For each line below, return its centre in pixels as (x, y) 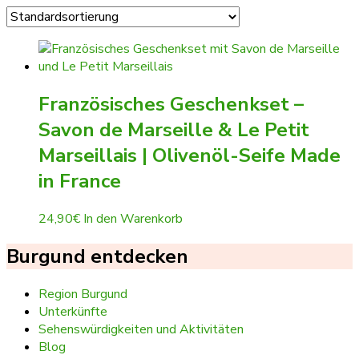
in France (80, 181)
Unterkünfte (73, 311)
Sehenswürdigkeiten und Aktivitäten (141, 329)
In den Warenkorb (133, 218)
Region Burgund (83, 294)
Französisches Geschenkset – (171, 104)
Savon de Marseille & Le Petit (174, 129)
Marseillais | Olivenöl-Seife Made (190, 155)
